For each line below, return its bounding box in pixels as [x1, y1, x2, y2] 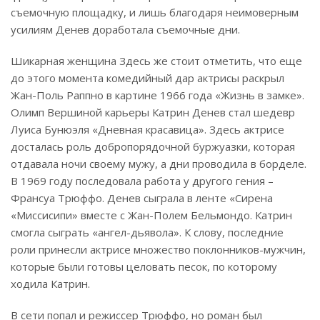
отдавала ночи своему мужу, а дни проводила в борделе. [11, 156, 306, 171]
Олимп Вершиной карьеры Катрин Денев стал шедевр [11, 105, 295, 120]
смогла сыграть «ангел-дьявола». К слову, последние [11, 225, 284, 240]
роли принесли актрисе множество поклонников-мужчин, [11, 242, 306, 257]
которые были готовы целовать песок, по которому [11, 259, 277, 274]
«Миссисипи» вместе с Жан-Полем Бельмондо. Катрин [11, 208, 292, 223]
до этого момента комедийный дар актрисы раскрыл [11, 71, 284, 86]
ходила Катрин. [11, 276, 90, 291]
